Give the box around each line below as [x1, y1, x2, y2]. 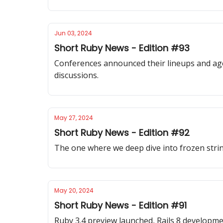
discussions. [54, 70, 99, 81]
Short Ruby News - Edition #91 [54, 199, 187, 212]
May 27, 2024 [54, 113, 93, 122]
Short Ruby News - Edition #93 [54, 42, 190, 54]
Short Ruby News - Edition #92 [54, 126, 190, 139]
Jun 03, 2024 [54, 29, 92, 37]
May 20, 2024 [54, 186, 94, 195]
